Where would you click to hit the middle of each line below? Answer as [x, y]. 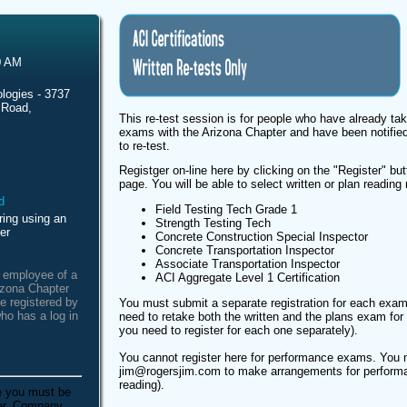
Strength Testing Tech [213, 223]
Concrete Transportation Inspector [245, 251]
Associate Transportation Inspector [248, 264]
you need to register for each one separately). [240, 330]
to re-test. [144, 145]
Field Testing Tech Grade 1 [226, 210]
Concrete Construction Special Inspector [262, 237]
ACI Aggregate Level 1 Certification [248, 278]
